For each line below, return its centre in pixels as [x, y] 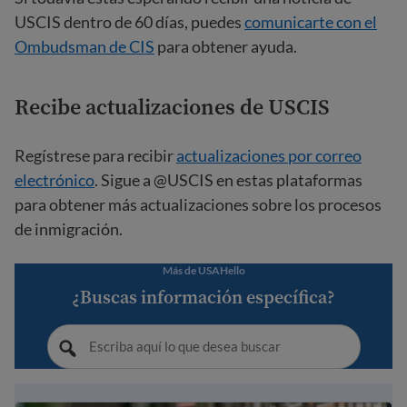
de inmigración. [69, 229]
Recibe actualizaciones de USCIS [172, 107]
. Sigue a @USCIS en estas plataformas [228, 180]
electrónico [55, 180]
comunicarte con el [311, 22]
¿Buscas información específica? [203, 298]
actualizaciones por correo [269, 156]
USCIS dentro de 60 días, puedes [129, 22]
